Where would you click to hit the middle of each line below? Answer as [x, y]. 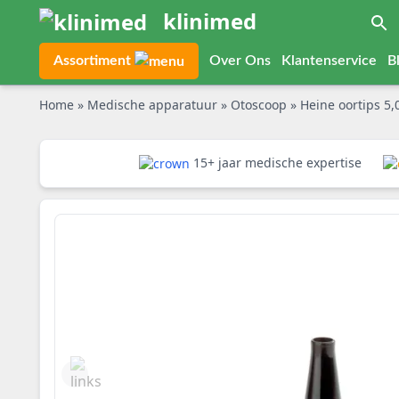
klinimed [210, 21]
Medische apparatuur [154, 105]
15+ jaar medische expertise [277, 163]
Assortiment [94, 61]
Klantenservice [329, 61]
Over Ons [240, 61]
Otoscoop [261, 105]
